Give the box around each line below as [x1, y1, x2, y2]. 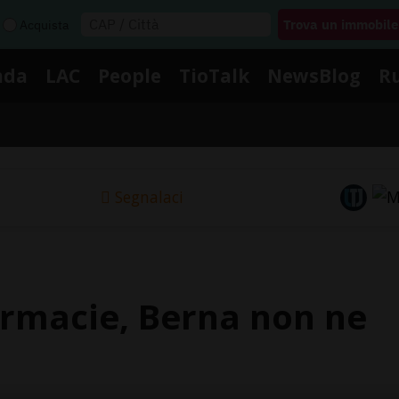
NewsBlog [267, 62, 361, 88]
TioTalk [179, 62, 249, 88]
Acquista [20, 16, 69, 33]
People [98, 62, 161, 88]
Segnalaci [114, 186, 183, 208]
